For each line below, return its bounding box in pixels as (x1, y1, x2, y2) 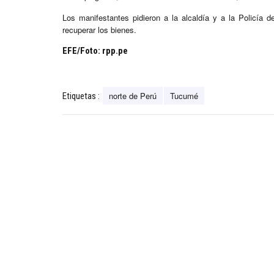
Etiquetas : (62, 91, 100, 102)
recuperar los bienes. (62, 24, 136, 36)
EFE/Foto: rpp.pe (62, 45, 128, 57)
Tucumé (170, 90, 198, 102)
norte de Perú (109, 90, 157, 102)
